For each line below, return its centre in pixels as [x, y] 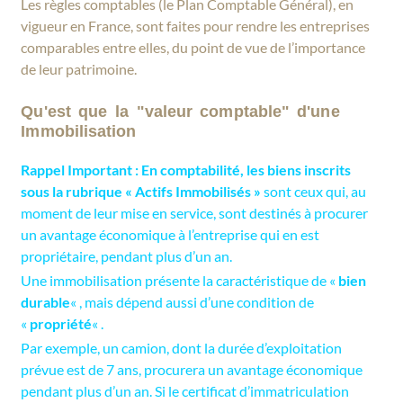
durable [46, 301]
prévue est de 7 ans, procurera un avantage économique [192, 369]
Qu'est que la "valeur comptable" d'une [180, 111]
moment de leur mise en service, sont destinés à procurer [195, 212]
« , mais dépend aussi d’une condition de [193, 301]
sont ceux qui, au [314, 191]
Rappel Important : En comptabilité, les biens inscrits [186, 169]
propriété [61, 323]
